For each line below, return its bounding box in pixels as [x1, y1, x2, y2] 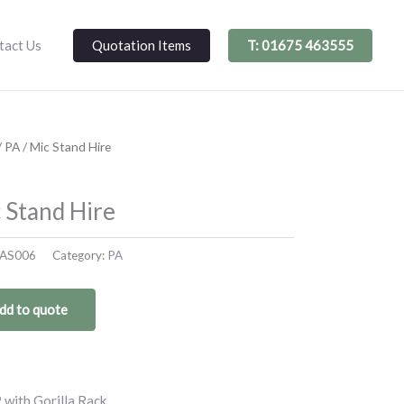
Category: [52, 247, 107, 262]
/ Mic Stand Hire [20, 139, 111, 154]
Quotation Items [92, 36, 191, 53]
